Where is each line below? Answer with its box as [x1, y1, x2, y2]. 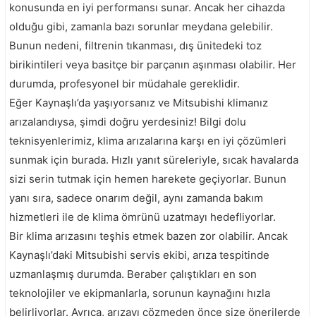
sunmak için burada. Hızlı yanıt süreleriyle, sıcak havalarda [9, 152, 298, 166]
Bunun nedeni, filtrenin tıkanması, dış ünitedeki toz [9, 38, 262, 52]
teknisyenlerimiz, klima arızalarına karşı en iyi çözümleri [9, 133, 286, 147]
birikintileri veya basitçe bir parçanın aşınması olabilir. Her [9, 57, 296, 71]
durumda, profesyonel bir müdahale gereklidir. [9, 76, 240, 90]
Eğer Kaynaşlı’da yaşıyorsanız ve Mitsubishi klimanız [9, 95, 268, 109]
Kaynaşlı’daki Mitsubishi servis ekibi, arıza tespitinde [9, 248, 269, 262]
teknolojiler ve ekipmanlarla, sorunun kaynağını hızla [9, 286, 270, 300]
